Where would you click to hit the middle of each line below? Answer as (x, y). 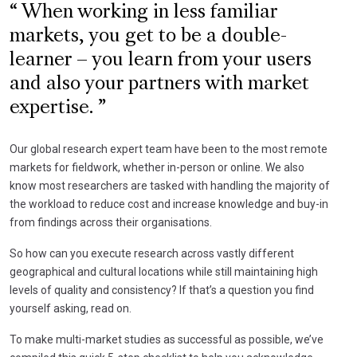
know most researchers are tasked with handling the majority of (170, 185)
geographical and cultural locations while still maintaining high (164, 271)
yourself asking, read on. (71, 308)
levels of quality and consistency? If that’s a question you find (162, 290)
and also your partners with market (159, 84)
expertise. (54, 108)
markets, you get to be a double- (148, 36)
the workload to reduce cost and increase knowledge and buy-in (169, 204)
